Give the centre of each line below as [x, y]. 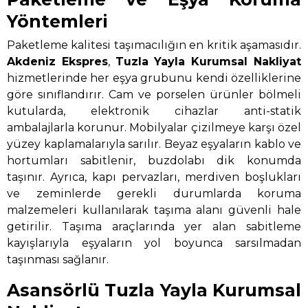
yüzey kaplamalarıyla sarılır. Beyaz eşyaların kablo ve [154, 144]
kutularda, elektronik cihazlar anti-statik [154, 111]
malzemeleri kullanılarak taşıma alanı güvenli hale [154, 210]
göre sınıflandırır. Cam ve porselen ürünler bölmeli [154, 95]
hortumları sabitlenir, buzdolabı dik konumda [154, 161]
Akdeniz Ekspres [57, 62]
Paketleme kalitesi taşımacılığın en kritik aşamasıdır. [154, 45]
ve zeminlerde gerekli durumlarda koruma [154, 194]
